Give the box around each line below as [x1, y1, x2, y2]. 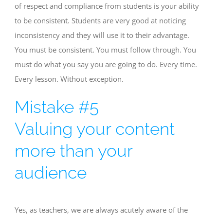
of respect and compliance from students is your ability [15, 1, 199, 11]
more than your [15, 141, 132, 161]
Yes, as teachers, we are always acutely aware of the [15, 204, 188, 215]
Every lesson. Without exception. [15, 74, 124, 84]
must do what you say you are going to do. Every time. [15, 59, 197, 69]
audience [15, 163, 87, 182]
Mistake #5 [15, 97, 99, 117]
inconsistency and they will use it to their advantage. [15, 30, 189, 40]
